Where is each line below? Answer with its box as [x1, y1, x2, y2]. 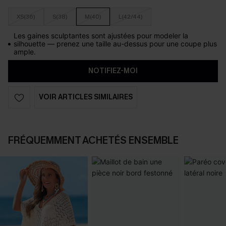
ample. [14, 47, 36, 56]
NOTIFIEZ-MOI [88, 66, 138, 76]
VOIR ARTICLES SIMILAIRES [39, 92, 133, 102]
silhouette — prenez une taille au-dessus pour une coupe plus [14, 39, 217, 48]
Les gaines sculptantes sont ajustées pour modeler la [14, 31, 188, 40]
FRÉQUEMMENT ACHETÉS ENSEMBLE [8, 134, 179, 147]
